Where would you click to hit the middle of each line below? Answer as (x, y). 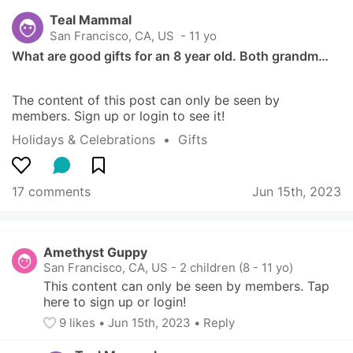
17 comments (51, 191)
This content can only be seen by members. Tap (186, 286)
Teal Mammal (91, 19)
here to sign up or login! (115, 302)
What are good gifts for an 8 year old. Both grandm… (170, 56)
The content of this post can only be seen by (146, 100)
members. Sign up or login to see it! (118, 116)
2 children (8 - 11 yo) (236, 268)
